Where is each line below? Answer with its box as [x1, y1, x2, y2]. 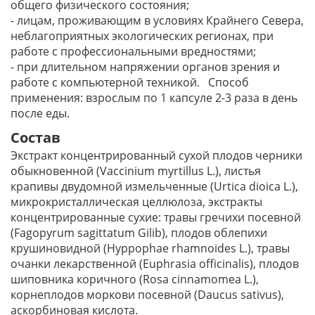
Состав [11, 128, 60, 147]
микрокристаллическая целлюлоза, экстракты [11, 194, 262, 210]
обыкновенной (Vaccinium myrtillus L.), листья [11, 163, 261, 179]
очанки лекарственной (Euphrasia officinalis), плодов [11, 256, 299, 271]
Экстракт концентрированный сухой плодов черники [11, 148, 302, 163]
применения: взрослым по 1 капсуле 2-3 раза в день [11, 90, 297, 105]
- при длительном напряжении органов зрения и [11, 59, 280, 75]
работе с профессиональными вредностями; [11, 44, 259, 59]
